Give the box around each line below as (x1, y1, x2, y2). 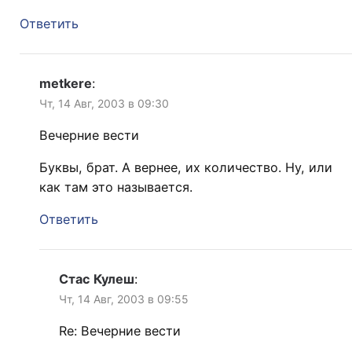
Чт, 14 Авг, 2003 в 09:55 (59, 292, 189, 306)
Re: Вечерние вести (59, 323, 181, 339)
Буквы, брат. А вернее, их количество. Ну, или (39, 159, 332, 176)
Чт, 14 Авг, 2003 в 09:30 (39, 97, 169, 111)
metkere (39, 75, 92, 92)
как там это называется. (39, 179, 192, 196)
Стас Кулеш (59, 271, 134, 288)
